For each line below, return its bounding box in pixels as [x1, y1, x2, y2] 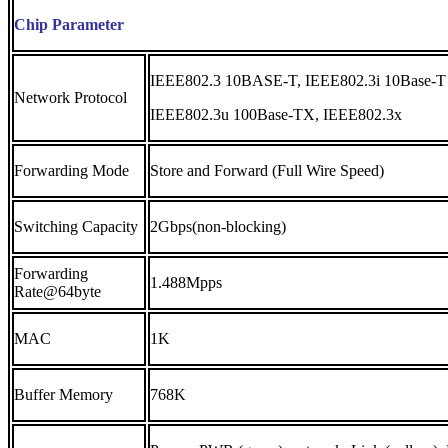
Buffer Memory [14, 385, 113, 403]
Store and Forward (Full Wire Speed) [150, 161, 384, 179]
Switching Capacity [14, 217, 138, 235]
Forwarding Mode [14, 161, 129, 179]
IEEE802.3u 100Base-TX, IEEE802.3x [150, 105, 402, 123]
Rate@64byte [14, 282, 101, 300]
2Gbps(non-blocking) [150, 217, 286, 235]
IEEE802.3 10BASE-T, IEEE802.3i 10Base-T [150, 71, 446, 89]
